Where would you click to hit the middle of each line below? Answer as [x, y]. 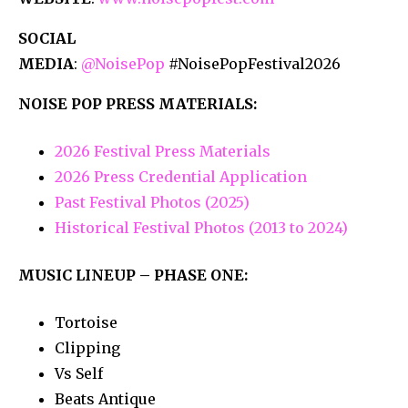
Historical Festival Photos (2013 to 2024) [201, 227]
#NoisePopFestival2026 [253, 63]
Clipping [87, 347]
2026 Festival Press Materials [163, 151]
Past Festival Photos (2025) [152, 202]
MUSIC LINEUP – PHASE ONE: [133, 275]
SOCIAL [47, 38]
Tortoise [86, 322]
